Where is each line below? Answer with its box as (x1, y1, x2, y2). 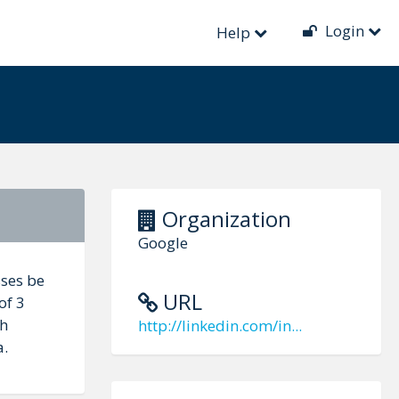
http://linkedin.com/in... (137, 315, 302, 336)
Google (137, 232, 188, 253)
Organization (156, 204, 291, 233)
